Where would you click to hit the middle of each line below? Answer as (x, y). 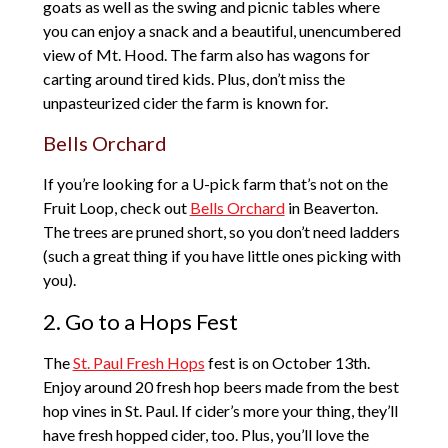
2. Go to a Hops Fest (140, 322)
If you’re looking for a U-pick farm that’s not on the (215, 184)
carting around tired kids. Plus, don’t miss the (193, 79)
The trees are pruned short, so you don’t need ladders (221, 232)
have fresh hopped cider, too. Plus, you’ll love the (205, 435)
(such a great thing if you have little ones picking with (221, 256)
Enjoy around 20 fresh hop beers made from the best (220, 387)
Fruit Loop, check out (116, 208)
